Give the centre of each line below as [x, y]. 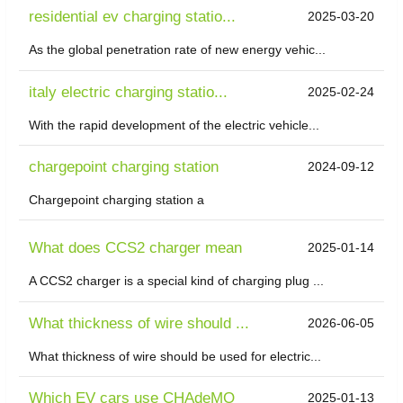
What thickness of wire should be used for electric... [175, 356]
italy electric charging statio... [129, 92]
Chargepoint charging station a [117, 200]
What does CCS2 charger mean [136, 248]
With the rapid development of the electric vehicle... [175, 125]
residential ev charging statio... [133, 17]
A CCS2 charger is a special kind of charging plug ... [177, 281]
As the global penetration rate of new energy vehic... [178, 50]
